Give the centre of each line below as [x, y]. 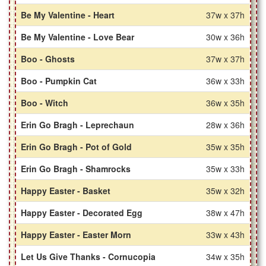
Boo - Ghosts [48, 59]
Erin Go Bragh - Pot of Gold [77, 147]
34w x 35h [226, 257]
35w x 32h [226, 191]
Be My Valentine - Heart [68, 15]
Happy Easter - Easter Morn [76, 235]
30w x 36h [226, 37]
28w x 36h [226, 125]
